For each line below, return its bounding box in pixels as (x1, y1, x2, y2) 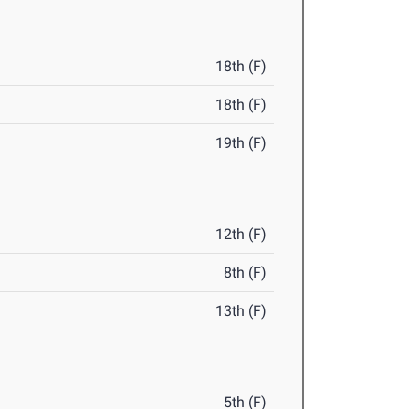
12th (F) (215, 225, 267, 244)
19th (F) (215, 134, 267, 152)
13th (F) (215, 302, 267, 320)
